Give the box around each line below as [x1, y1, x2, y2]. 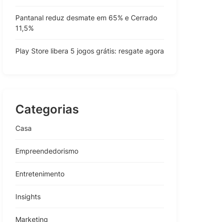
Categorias [15, 102, 79, 116]
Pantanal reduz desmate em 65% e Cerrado [15, 13, 157, 22]
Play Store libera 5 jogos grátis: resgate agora [15, 46, 164, 55]
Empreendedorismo [15, 146, 78, 155]
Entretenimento [15, 169, 64, 178]
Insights [15, 192, 41, 201]
